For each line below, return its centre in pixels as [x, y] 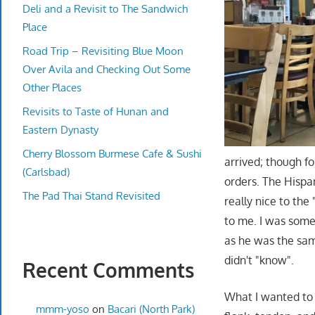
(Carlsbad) [46, 172]
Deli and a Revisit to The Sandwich [105, 8]
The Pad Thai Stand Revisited [91, 195]
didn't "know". [259, 260]
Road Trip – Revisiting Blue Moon [103, 51]
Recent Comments [108, 270]
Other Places [52, 87]
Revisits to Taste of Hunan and [96, 111]
